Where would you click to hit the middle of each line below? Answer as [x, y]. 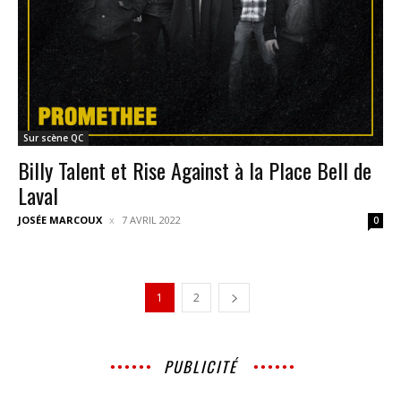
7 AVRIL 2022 [151, 220]
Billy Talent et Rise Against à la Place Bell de [195, 171]
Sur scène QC [53, 138]
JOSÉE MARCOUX [60, 220]
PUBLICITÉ [200, 367]
